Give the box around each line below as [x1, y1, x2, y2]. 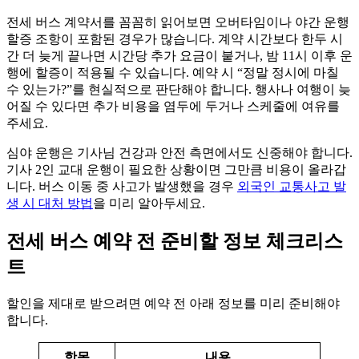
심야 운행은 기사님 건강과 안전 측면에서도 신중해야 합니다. [6, 145, 353, 159]
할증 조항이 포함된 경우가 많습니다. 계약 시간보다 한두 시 [6, 31, 343, 46]
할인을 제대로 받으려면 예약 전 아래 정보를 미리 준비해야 [6, 296, 340, 310]
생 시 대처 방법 [6, 196, 93, 210]
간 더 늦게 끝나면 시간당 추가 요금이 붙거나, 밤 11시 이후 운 [6, 48, 353, 63]
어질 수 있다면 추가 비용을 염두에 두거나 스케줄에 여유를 [6, 99, 340, 113]
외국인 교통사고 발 [237, 179, 346, 193]
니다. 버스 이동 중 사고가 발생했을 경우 [6, 179, 237, 193]
